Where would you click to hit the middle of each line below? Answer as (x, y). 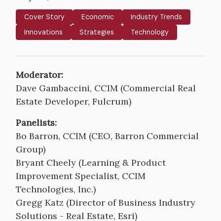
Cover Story (44, 17)
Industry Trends (156, 17)
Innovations (43, 32)
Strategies (97, 32)
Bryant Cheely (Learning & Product (91, 163)
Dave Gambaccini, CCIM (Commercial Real (106, 88)
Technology (150, 32)
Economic (98, 17)
